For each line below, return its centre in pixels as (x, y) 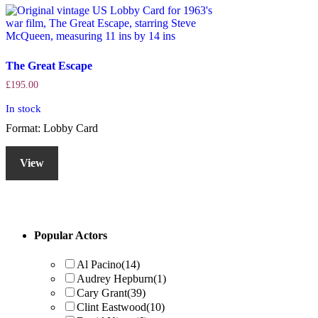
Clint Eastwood (111, 307)
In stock (23, 108)
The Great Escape (49, 66)
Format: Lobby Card (52, 128)
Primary (36, 237)
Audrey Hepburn (115, 279)
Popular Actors (71, 235)
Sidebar (33, 257)
